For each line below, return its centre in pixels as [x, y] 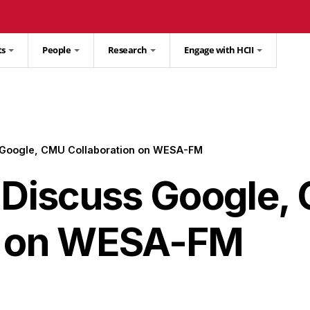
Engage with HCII [220, 50]
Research [128, 50]
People [57, 50]
